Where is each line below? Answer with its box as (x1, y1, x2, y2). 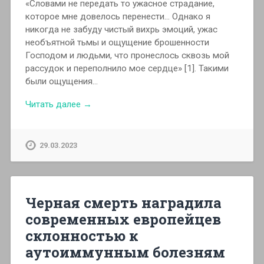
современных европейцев (25, 209, 221, 229)
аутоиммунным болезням (25, 242, 225, 262)
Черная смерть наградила (25, 193, 222, 212)
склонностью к (25, 226, 138, 245)
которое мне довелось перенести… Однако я (25, 11, 210, 22)
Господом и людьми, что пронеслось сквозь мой (25, 50, 229, 61)
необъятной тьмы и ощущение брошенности (25, 37, 209, 48)
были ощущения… (25, 76, 98, 87)
